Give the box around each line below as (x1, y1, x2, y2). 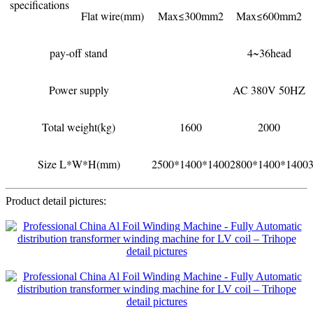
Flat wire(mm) (81, 8, 144, 23)
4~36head (247, 45, 291, 60)
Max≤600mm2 (236, 8, 302, 23)
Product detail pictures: (6, 194, 106, 207)
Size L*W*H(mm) (37, 156, 120, 171)
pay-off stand (50, 45, 108, 60)
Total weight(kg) (42, 119, 115, 134)
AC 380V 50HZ (233, 82, 305, 97)
